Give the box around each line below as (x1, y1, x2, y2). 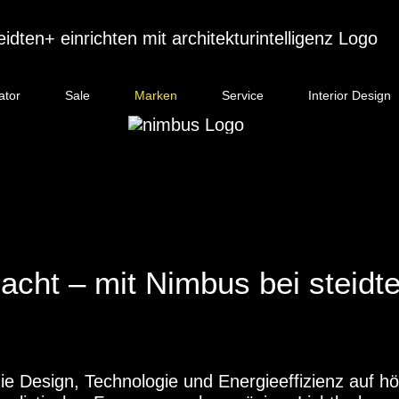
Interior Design (307, 88, 391, 102)
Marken (134, 88, 177, 102)
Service (221, 88, 264, 102)
